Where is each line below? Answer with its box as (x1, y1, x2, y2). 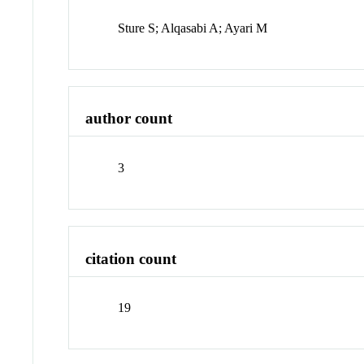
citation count (85, 249, 177, 267)
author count (85, 110, 173, 128)
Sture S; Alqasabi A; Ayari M (118, 20, 268, 35)
